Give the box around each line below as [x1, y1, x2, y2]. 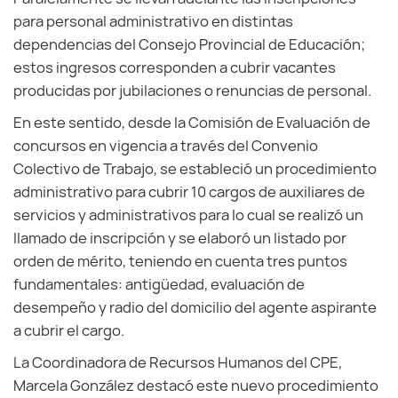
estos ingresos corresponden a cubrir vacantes [13, 58, 336, 77]
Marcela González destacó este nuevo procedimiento [13, 376, 378, 395]
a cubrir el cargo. [13, 321, 124, 340]
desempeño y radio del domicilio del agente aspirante [13, 298, 377, 317]
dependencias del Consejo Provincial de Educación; [13, 35, 365, 54]
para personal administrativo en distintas [13, 12, 293, 31]
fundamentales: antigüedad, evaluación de [13, 275, 305, 294]
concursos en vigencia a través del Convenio [13, 136, 318, 155]
